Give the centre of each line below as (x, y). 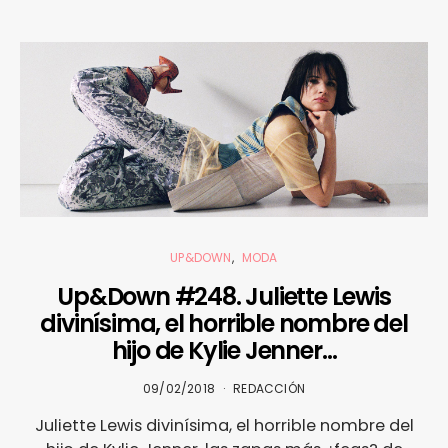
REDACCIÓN (269, 388)
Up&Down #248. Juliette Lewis (224, 296)
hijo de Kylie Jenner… (224, 350)
